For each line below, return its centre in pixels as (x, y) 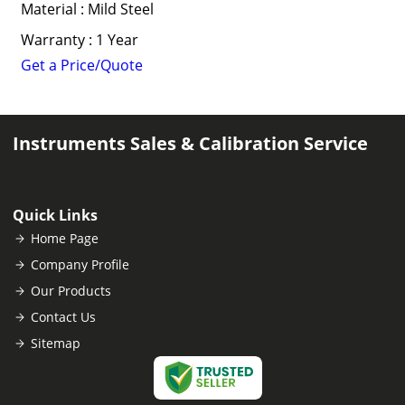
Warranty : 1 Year (79, 40)
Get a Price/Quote (81, 65)
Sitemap (56, 343)
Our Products (71, 291)
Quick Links (55, 215)
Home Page (65, 238)
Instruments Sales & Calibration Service (190, 143)
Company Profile (80, 264)
